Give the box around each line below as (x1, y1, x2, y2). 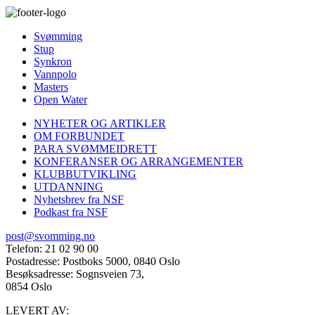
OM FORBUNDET (34, 130, 124, 143)
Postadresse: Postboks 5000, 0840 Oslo (6, 255, 180, 268)
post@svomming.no (6, 230, 95, 243)
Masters (34, 81, 68, 94)
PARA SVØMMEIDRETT (34, 143, 157, 155)
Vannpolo (34, 68, 77, 81)
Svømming (34, 30, 82, 43)
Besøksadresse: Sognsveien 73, (6, 268, 144, 281)
